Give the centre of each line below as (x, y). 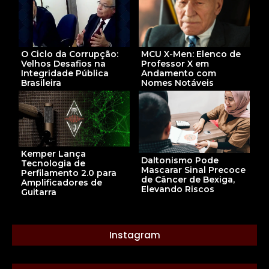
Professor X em (175, 64)
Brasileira (41, 83)
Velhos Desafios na (63, 64)
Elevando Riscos (178, 189)
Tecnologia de (53, 163)
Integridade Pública (65, 74)
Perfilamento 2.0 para (69, 173)
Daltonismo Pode (180, 161)
